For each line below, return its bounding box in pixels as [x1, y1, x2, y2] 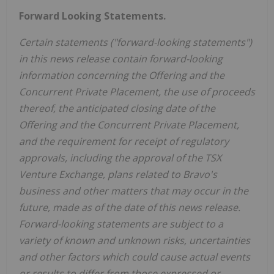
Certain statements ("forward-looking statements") [19, 35, 252, 49]
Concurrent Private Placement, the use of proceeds [19, 84, 255, 98]
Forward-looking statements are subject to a [19, 217, 223, 231]
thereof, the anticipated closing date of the [19, 101, 215, 115]
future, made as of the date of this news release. [19, 200, 240, 214]
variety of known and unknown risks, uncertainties [19, 233, 250, 247]
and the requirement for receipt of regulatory [19, 134, 229, 148]
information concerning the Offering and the [19, 68, 224, 82]
